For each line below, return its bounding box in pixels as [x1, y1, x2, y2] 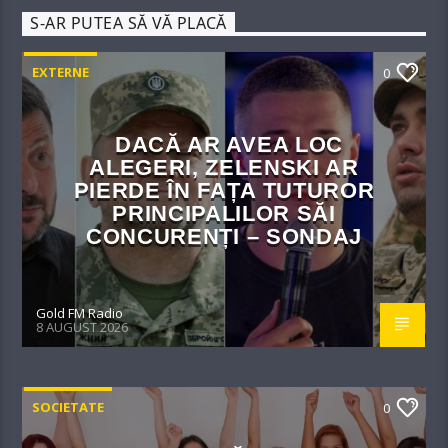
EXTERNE [32, 63, 90, 82]
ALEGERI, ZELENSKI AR [89, 155, 359, 181]
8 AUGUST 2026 [36, 317, 129, 336]
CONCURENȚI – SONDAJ [86, 224, 362, 250]
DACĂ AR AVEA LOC [115, 132, 343, 158]
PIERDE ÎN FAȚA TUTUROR [73, 178, 375, 204]
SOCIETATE [32, 398, 105, 417]
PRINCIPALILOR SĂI [112, 201, 336, 227]
